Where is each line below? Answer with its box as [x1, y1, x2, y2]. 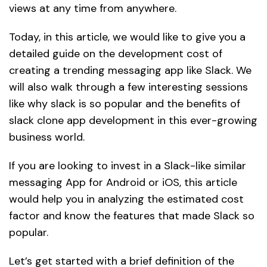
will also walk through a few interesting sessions [9, 79, 248, 94]
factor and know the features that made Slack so [9, 208, 254, 223]
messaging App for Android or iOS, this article [9, 175, 237, 190]
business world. [9, 129, 85, 144]
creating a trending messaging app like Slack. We [9, 63, 252, 77]
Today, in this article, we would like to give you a [9, 29, 246, 44]
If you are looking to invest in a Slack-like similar [9, 158, 246, 173]
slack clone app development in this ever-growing [9, 113, 257, 128]
